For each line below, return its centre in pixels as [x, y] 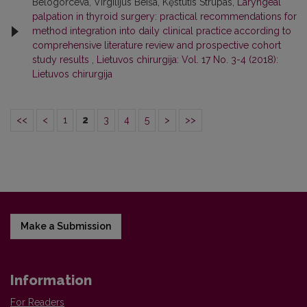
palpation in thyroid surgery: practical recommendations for [164, 16]
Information [51, 280]
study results [62, 60]
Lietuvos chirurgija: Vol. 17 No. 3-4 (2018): [187, 60]
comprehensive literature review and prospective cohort [157, 45]
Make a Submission [66, 226]
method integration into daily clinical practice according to [162, 31]
